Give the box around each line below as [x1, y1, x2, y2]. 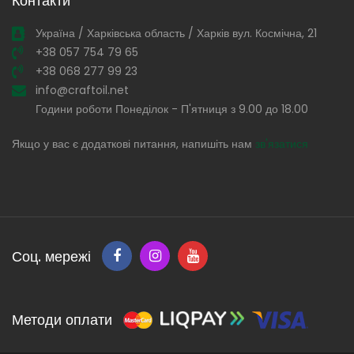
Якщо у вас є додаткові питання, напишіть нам [12, 136, 255, 153]
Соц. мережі [12, 246, 91, 266]
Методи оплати [12, 310, 112, 330]
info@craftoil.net [36, 82, 129, 99]
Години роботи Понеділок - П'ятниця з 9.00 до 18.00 [36, 101, 308, 118]
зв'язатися [255, 136, 308, 153]
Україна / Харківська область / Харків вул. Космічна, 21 [36, 25, 317, 42]
